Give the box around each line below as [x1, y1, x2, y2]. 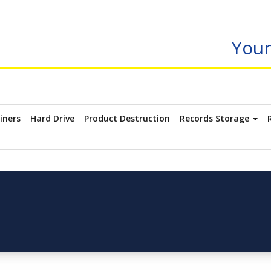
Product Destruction [84, 113, 170, 124]
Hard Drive [30, 113, 74, 124]
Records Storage [180, 113, 252, 124]
